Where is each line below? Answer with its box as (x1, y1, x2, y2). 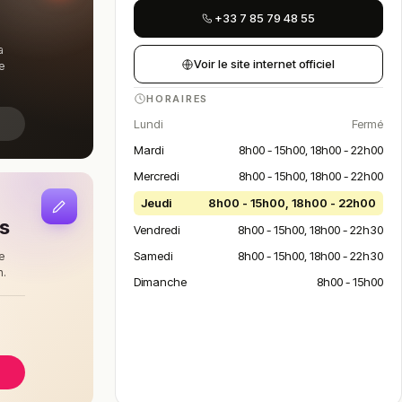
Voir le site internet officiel (194, 57, 336, 71)
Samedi (133, 249, 172, 263)
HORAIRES (145, 92, 209, 105)
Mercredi (133, 169, 179, 183)
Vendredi (133, 223, 179, 237)
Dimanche (133, 275, 187, 289)
